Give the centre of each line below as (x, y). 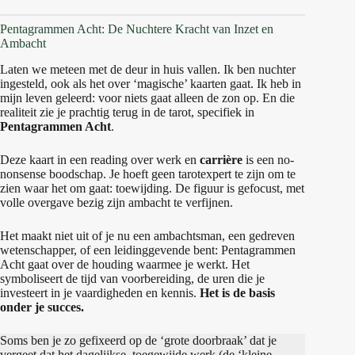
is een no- (268, 160)
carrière (221, 160)
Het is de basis (237, 293)
